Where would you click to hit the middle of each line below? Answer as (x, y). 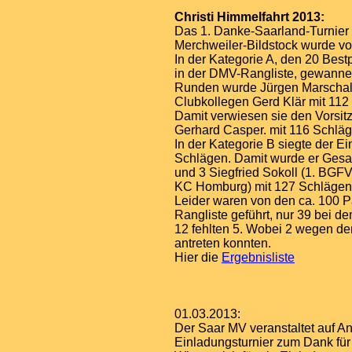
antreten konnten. (223, 243)
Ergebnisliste (258, 257)
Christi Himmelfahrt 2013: (249, 17)
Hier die (198, 257)
